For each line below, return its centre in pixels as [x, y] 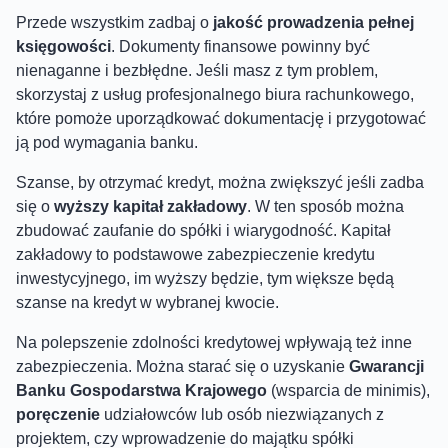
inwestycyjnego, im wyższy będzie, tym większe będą [205, 278]
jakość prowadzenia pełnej [311, 22]
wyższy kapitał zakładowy [150, 206]
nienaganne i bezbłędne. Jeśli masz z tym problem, [197, 70]
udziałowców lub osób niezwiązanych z [244, 414]
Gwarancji [386, 366]
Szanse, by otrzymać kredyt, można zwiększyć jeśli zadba [220, 182]
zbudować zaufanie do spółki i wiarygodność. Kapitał [203, 230]
